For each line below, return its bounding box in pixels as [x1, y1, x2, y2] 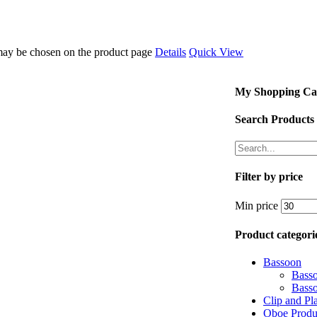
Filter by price [235, 171, 303, 183]
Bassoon [263, 256, 301, 269]
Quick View [189, 46, 243, 59]
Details [155, 46, 186, 59]
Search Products [235, 113, 314, 125]
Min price [235, 199, 278, 212]
